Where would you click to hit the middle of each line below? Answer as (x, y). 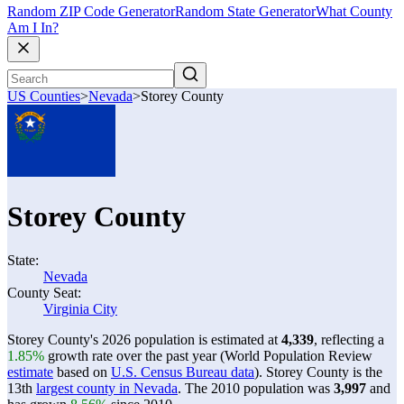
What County (354, 12)
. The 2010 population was (256, 388)
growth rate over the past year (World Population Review (208, 356)
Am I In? (33, 28)
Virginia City (80, 309)
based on (82, 372)
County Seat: (44, 293)
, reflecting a (349, 340)
